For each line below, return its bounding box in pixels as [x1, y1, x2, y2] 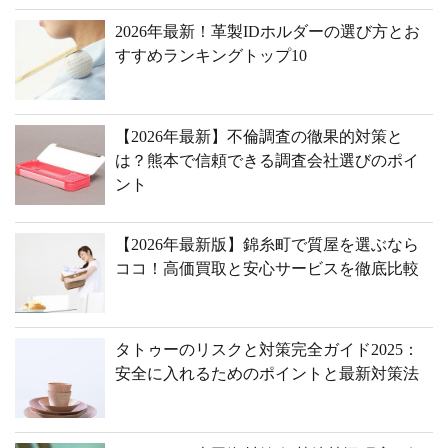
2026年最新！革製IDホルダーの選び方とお [115, 23, 420, 40]
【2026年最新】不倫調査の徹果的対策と [115, 128, 403, 145]
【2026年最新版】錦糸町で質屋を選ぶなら [115, 236, 419, 253]
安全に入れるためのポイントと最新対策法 [115, 365, 419, 382]
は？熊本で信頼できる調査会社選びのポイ [115, 152, 419, 169]
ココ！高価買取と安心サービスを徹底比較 [115, 260, 419, 277]
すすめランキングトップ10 [115, 47, 307, 64]
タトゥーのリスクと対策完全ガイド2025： [115, 341, 419, 358]
